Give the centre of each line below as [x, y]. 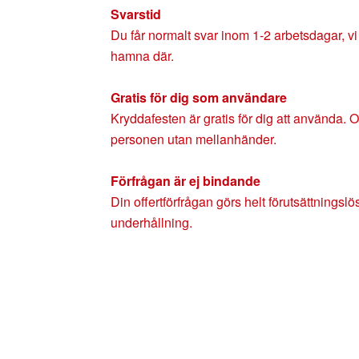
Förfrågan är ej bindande [186, 181]
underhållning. [151, 222]
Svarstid [136, 14]
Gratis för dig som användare [199, 97]
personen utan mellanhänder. [194, 139]
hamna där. [142, 56]
